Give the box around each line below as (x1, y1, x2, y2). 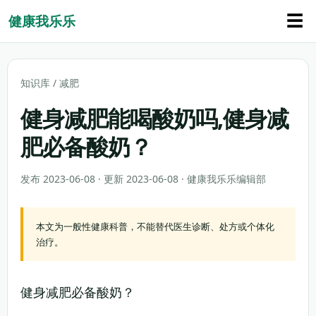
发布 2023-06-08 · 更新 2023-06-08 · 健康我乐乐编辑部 (20, 172, 266, 186)
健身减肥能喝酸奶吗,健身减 (20, 103, 289, 133)
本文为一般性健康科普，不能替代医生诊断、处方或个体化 (36, 220, 274, 233)
